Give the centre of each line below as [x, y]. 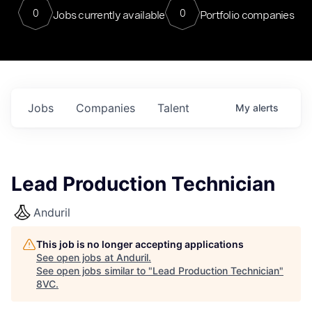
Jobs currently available [109, 15]
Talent [173, 108]
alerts [266, 108]
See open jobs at [76, 257]
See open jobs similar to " [94, 271]
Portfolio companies [247, 15]
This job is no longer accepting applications [140, 244]
